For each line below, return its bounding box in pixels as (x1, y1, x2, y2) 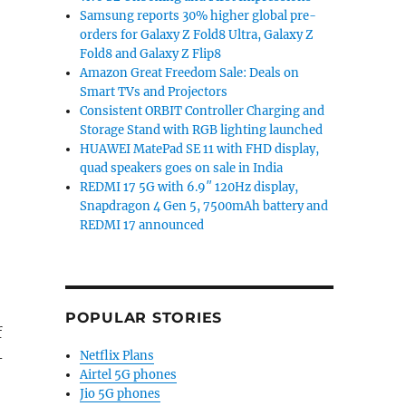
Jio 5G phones (80, 386, 161, 401)
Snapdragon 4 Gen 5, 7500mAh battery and (80, 198, 329, 214)
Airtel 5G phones (80, 367, 178, 382)
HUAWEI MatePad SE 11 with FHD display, (80, 141, 320, 157)
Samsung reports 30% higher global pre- (80, 8, 317, 24)
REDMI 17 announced (80, 217, 205, 233)
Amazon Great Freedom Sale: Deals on (80, 65, 300, 81)
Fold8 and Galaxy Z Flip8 (80, 46, 222, 62)
